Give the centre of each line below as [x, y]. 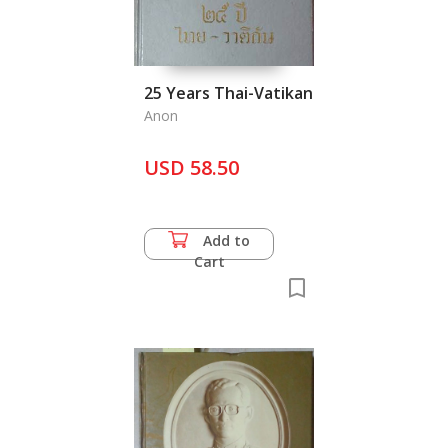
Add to [226, 240]
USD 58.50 [191, 167]
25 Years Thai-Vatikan [228, 93]
